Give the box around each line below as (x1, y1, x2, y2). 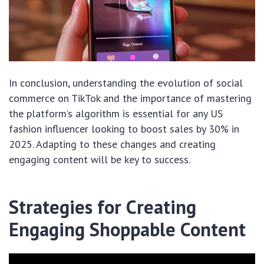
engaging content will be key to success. (9, 152, 190, 166)
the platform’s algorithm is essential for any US (9, 106, 223, 120)
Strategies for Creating (9, 194, 196, 219)
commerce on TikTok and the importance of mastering (9, 91, 252, 105)
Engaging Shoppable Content (9, 216, 246, 242)
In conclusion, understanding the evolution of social (9, 75, 243, 90)
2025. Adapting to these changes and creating (9, 137, 216, 151)
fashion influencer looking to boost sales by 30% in (9, 121, 239, 136)
